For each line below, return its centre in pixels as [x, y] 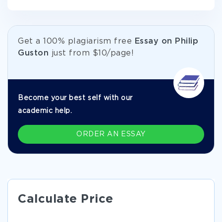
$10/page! [113, 53]
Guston [33, 53]
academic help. [45, 111]
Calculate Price [66, 199]
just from [71, 53]
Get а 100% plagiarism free [76, 41]
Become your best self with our [75, 98]
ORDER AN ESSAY [111, 134]
